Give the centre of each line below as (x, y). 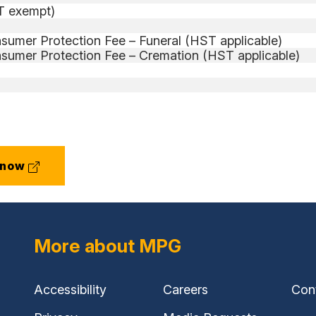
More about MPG (108, 246)
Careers (185, 290)
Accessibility (70, 290)
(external (54, 165)
